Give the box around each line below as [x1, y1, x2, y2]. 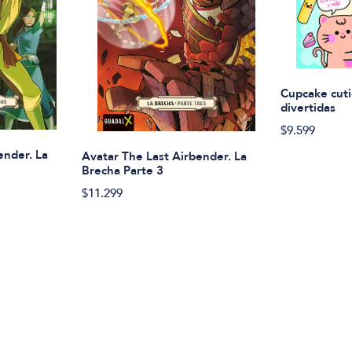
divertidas [280, 99, 336, 115]
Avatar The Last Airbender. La [82, 148, 247, 164]
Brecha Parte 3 [82, 162, 164, 178]
